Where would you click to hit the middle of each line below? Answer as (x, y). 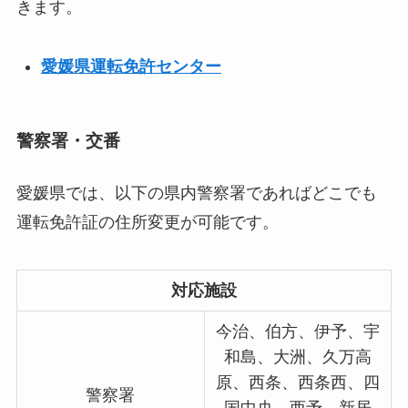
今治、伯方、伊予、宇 (297, 332)
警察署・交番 (68, 141)
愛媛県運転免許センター (131, 66)
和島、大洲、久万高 (297, 357)
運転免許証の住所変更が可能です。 (147, 223)
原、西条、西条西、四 (297, 383)
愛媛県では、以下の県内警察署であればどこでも (196, 194)
